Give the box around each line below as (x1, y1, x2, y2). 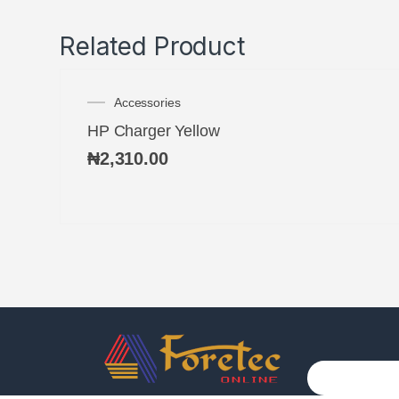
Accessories (114, 94, 181, 110)
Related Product (60, 30, 245, 61)
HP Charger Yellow (87, 121, 220, 140)
